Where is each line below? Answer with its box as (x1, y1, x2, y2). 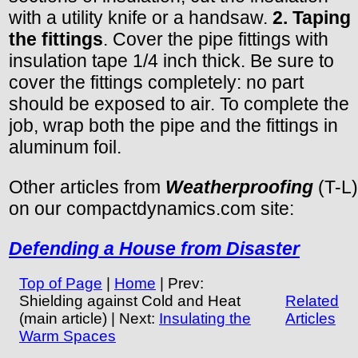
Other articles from (9, 176, 165, 197)
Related (285, 292, 339, 309)
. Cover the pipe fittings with (103, 28, 328, 50)
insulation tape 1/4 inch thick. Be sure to (9, 50, 334, 71)
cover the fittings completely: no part (9, 71, 304, 93)
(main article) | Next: (19, 309, 159, 327)
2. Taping (272, 6, 351, 28)
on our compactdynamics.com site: (9, 197, 294, 219)
